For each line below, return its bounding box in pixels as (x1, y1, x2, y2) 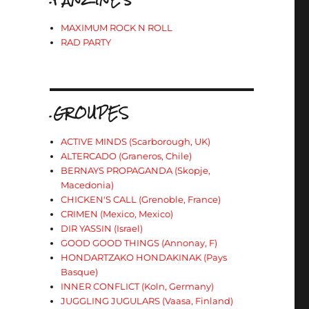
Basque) (61, 266, 99, 277)
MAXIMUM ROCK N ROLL (61, 22, 173, 33)
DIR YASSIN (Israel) (61, 223, 143, 234)
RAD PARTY (61, 37, 112, 48)
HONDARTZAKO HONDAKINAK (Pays (61, 252, 228, 263)
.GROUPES (49, 100, 129, 126)
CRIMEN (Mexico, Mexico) (61, 208, 174, 219)
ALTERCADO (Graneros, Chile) (61, 150, 192, 161)
